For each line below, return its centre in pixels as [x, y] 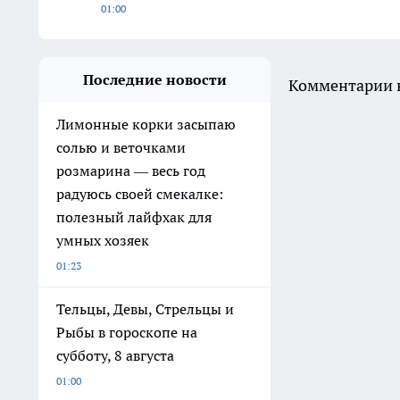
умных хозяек [103, 241]
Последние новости [154, 80]
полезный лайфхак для [134, 217]
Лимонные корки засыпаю [146, 125]
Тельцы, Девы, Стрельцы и [145, 309]
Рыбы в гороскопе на [127, 333]
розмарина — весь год [131, 171]
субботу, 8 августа [115, 356]
